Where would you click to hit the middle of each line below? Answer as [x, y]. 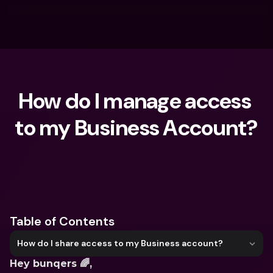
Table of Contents [62, 221]
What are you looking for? [86, 172]
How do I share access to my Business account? [120, 243]
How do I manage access [134, 101]
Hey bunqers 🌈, [52, 264]
